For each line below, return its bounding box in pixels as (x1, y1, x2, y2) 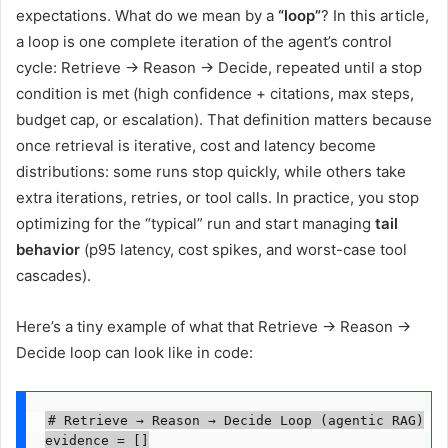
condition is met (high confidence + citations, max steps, (16, 84, 414, 104)
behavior (16, 240, 80, 260)
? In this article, (321, 6, 429, 26)
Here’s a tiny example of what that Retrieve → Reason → (16, 317, 411, 337)
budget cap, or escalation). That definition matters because (16, 110, 432, 130)
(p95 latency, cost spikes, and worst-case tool (80, 240, 407, 260)
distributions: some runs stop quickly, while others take (16, 162, 406, 182)
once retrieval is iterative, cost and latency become (16, 136, 376, 156)
